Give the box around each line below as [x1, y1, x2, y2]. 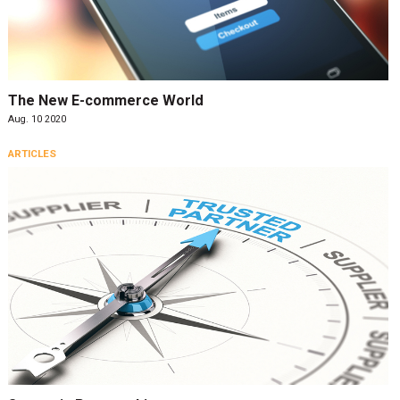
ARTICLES [7, 147, 56, 161]
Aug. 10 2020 [7, 112, 66, 125]
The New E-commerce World [7, 92, 204, 110]
